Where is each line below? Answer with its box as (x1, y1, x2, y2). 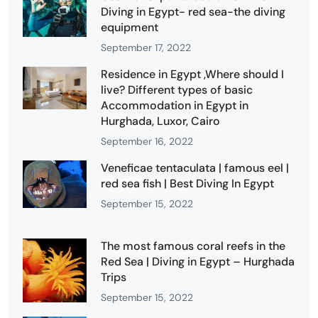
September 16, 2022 (101, 134, 193, 148)
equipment (101, 19, 158, 35)
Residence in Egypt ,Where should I (101, 66, 284, 82)
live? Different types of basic (101, 82, 253, 97)
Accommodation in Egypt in (101, 97, 248, 113)
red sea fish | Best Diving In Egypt (101, 175, 274, 191)
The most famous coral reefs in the (101, 238, 285, 253)
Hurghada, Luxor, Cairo (101, 113, 220, 128)
